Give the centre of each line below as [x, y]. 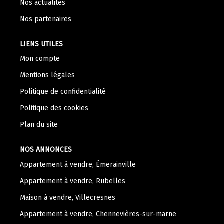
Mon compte [40, 59]
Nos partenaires [46, 19]
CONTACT [112, 56]
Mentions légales [47, 75]
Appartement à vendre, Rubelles [73, 181]
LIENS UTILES [41, 44]
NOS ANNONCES [46, 150]
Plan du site [39, 125]
